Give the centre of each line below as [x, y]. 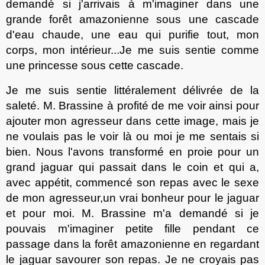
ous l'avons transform [101, 151]
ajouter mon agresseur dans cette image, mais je [132, 121]
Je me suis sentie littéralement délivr [108, 90]
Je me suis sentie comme [190, 50]
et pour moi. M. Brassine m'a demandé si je [132, 213]
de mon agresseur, [54, 198]
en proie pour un [212, 151]
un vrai [122, 198]
